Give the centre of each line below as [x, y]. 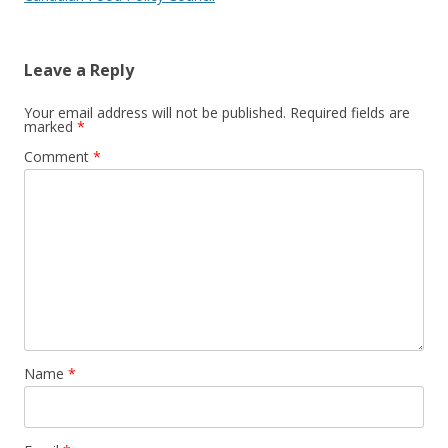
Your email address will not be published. [155, 112]
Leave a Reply [79, 70]
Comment [58, 156]
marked [50, 126]
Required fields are [350, 112]
